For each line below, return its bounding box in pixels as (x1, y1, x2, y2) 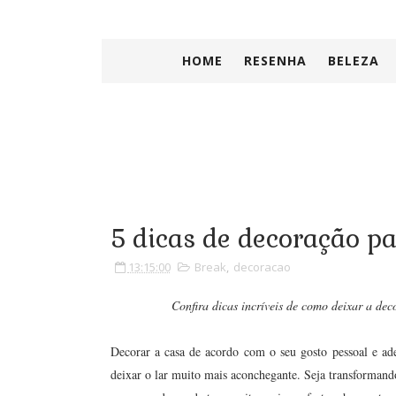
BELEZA (328, 52, 379, 69)
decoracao (232, 259, 291, 275)
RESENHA (244, 52, 307, 69)
